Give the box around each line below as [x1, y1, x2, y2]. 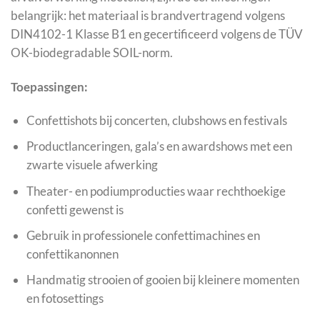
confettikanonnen [26, 246, 119, 261]
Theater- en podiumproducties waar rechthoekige [26, 183, 286, 199]
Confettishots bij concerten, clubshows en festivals [26, 113, 287, 129]
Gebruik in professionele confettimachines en [26, 227, 260, 243]
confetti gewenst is [26, 201, 124, 217]
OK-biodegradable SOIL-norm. [11, 44, 173, 60]
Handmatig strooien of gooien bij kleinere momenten [26, 271, 299, 287]
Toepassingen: [11, 79, 88, 94]
